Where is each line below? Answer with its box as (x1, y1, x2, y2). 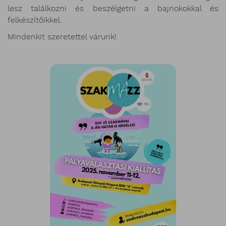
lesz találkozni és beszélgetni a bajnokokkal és (8, 4, 218, 14)
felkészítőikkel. (8, 15, 62, 25)
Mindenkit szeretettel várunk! (8, 32, 117, 42)
